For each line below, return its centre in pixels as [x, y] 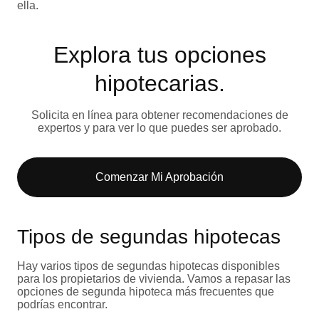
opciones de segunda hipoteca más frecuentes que [146, 292]
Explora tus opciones [159, 55]
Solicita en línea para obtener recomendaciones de [159, 115]
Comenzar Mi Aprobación [159, 177]
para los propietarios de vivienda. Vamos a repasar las [154, 279]
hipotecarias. [159, 84]
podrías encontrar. [62, 305]
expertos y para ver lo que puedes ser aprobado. [159, 128]
